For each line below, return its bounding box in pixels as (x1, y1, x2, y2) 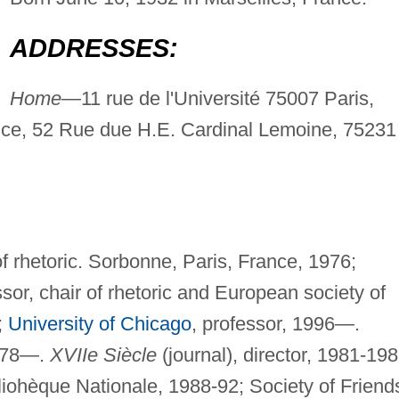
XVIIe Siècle (49, 344, 157, 367)
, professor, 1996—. (191, 313, 360, 336)
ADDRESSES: (9, 34, 178, 63)
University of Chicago (7, 313, 191, 336)
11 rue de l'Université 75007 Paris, (80, 87, 374, 110)
